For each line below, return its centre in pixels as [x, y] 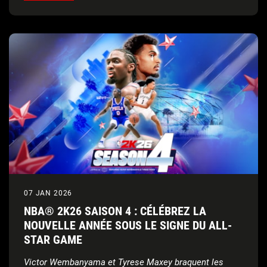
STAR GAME [53, 239]
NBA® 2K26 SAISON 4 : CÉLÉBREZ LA [115, 211]
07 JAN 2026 [48, 193]
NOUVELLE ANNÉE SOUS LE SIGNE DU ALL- [128, 225]
